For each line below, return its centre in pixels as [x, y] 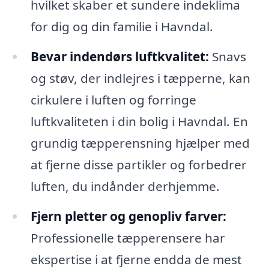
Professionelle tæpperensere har [128, 237]
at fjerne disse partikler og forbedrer [138, 165]
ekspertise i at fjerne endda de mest [136, 259]
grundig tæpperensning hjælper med [140, 143]
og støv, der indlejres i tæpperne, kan [140, 78]
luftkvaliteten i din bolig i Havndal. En [139, 122]
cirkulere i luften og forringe [113, 100]
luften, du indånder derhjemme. [125, 186]
